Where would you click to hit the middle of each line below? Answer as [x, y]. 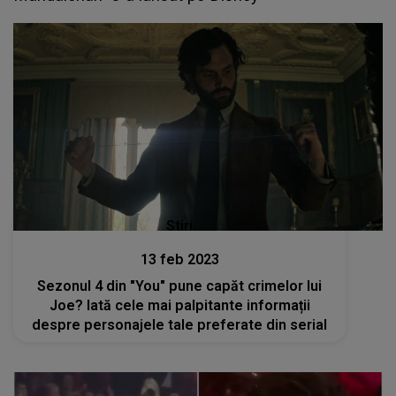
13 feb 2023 [179, 260]
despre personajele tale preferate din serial [180, 325]
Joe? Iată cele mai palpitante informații [179, 306]
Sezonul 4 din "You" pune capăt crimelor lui [180, 286]
